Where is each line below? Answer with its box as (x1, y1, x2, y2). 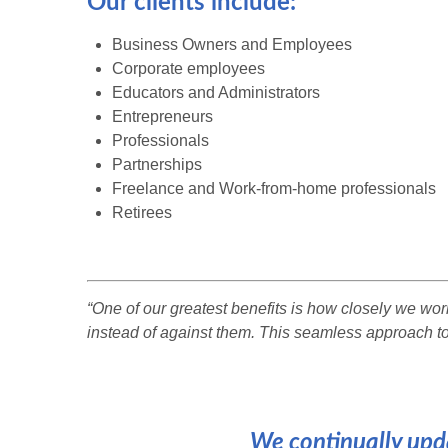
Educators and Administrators (112, 84, 320, 102)
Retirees (112, 204, 172, 222)
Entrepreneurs (112, 108, 213, 126)
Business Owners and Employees (112, 36, 352, 54)
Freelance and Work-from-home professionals (112, 180, 436, 198)
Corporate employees (112, 60, 265, 78)
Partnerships (112, 156, 202, 174)
